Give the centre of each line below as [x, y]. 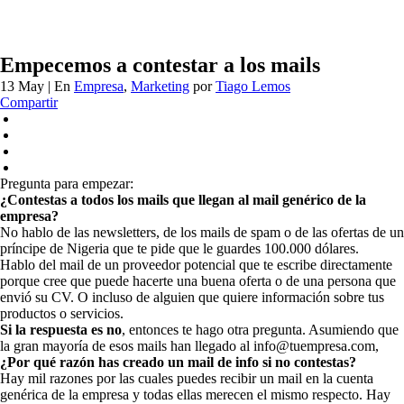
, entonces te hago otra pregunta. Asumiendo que [260, 330]
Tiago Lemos [253, 86]
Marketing [160, 86]
